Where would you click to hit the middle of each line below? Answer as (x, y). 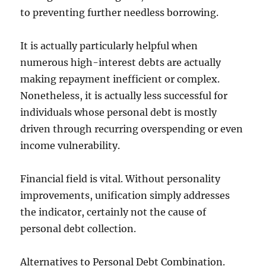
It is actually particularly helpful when (109, 46)
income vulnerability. (70, 145)
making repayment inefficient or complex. (120, 79)
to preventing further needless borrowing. (120, 12)
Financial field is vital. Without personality (121, 179)
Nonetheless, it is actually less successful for (124, 96)
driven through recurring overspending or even (132, 129)
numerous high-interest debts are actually (121, 62)
